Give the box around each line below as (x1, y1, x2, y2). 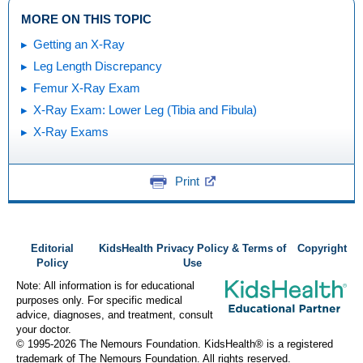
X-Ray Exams (33, 125, 109, 139)
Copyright (297, 242, 347, 254)
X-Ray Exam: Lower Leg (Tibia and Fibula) (33, 103, 257, 117)
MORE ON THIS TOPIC (21, 12, 152, 26)
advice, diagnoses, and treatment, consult (16, 309, 213, 321)
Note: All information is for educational (16, 280, 194, 292)
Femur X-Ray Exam (33, 81, 140, 95)
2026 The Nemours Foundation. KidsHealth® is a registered (53, 338, 333, 350)
